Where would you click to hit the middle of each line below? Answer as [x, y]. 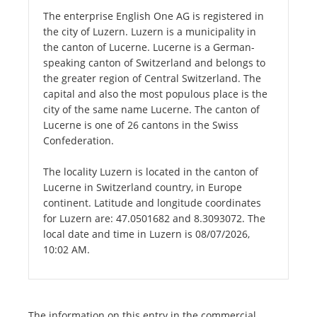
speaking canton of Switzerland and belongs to [154, 63]
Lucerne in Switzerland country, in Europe [143, 188]
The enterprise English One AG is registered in [154, 16]
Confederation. [79, 141]
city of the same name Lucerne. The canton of [151, 110]
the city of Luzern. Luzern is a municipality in [150, 32]
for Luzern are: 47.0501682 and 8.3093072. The [154, 219]
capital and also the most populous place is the [155, 94]
